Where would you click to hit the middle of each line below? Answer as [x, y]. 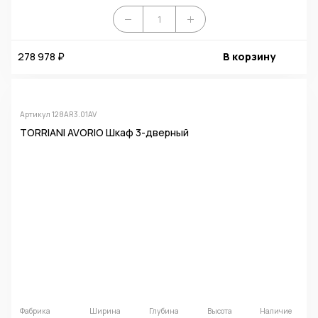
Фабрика [35, 311]
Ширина [105, 311]
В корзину [249, 57]
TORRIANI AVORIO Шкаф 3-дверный [104, 132]
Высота [219, 311]
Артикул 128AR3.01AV [58, 114]
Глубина [164, 311]
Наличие [276, 311]
